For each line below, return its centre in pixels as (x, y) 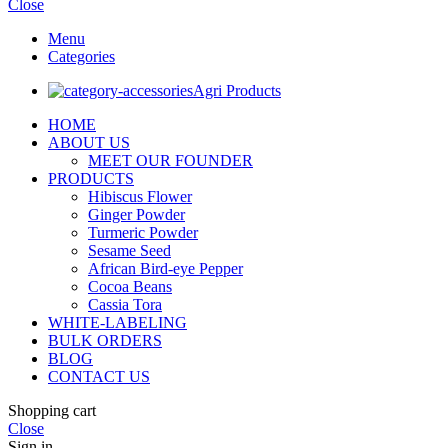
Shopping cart (52, 411)
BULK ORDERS (105, 341)
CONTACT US (99, 377)
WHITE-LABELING (117, 323)
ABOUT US (89, 143)
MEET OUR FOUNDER (170, 161)
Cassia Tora (125, 305)
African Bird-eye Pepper (165, 269)
